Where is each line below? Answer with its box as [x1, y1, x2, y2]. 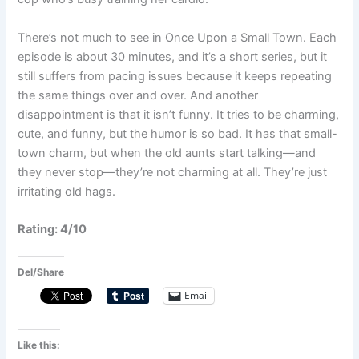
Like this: [18, 338, 61, 351]
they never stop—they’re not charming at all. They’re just [18, 164, 328, 179]
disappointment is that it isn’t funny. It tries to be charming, [18, 107, 340, 122]
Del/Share [18, 265, 65, 278]
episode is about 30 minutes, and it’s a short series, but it [18, 49, 328, 64]
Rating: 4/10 [18, 221, 87, 236]
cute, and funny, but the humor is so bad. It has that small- [18, 126, 338, 141]
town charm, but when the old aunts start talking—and [18, 145, 317, 160]
